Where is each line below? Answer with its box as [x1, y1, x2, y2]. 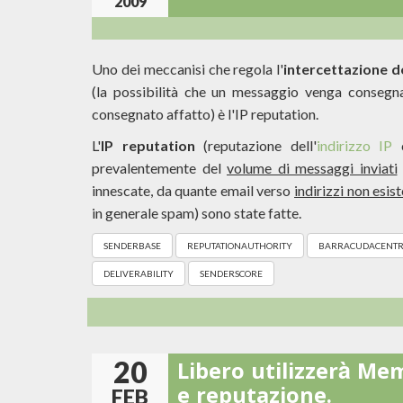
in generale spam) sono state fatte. [92, 204, 301, 221]
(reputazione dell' [194, 137, 317, 154]
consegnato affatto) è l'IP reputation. [92, 105, 318, 122]
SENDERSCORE [200, 268, 263, 279]
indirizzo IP [316, 137, 392, 154]
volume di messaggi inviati [227, 159, 398, 176]
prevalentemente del [92, 159, 227, 176]
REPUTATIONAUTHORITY [187, 240, 292, 251]
